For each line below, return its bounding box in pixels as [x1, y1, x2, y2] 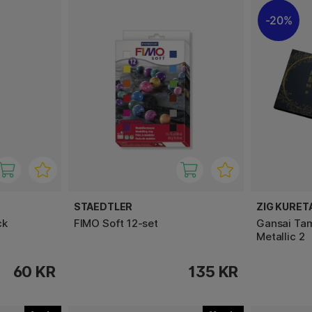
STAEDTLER [73, 200, 133, 212]
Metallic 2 [256, 229, 305, 243]
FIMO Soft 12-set [73, 216, 158, 230]
